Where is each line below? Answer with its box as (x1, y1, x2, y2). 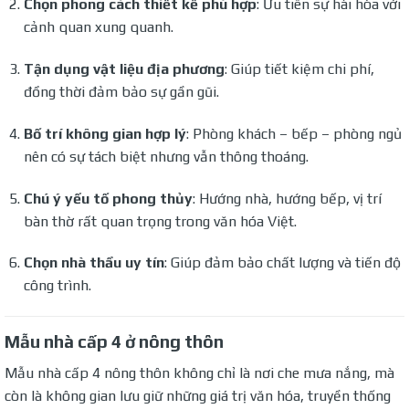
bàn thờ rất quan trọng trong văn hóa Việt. (23, 212, 297, 230)
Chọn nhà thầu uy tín (23, 254, 164, 272)
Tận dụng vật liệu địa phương (23, 59, 225, 78)
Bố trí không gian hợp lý (23, 124, 186, 142)
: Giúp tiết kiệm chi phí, (224, 59, 374, 78)
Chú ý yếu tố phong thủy (23, 189, 193, 207)
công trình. (23, 277, 91, 295)
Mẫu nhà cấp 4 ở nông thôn (5, 331, 224, 352)
